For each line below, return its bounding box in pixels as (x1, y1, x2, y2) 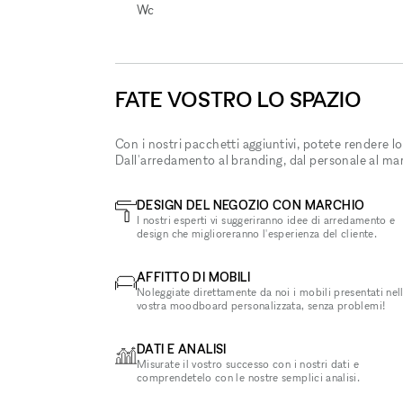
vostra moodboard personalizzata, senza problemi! (137, 299, 386, 312)
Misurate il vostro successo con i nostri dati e (137, 357, 359, 371)
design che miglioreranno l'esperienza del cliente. (137, 227, 377, 240)
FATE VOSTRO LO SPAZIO (115, 86, 362, 112)
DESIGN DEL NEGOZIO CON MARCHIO (137, 197, 365, 212)
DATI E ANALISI (137, 341, 227, 356)
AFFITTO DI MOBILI (137, 269, 251, 284)
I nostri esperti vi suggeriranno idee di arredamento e (137, 213, 396, 227)
